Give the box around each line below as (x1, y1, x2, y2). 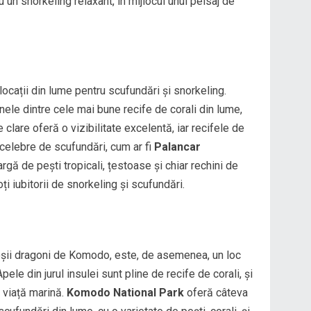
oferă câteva (184, 285, 248, 299)
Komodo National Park (67, 285, 184, 299)
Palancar (154, 140, 201, 153)
